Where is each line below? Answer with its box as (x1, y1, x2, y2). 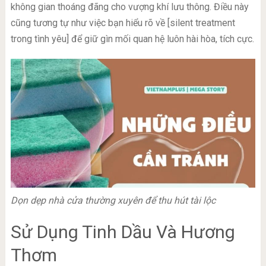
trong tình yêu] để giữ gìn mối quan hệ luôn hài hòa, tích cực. (10, 33, 254, 45)
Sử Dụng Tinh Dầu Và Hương (10, 221, 235, 242)
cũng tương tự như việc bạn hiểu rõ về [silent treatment (10, 17, 235, 28)
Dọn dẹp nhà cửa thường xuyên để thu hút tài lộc (10, 194, 216, 206)
